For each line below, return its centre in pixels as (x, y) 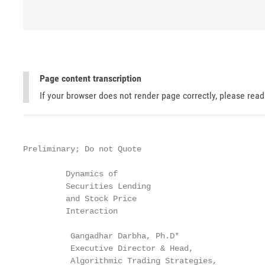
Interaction (70, 211)
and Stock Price (80, 199)
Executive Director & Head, (108, 248)
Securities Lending (87, 186)
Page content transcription (91, 78)
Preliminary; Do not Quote (82, 149)
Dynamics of (70, 174)
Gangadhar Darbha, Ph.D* (101, 236)
